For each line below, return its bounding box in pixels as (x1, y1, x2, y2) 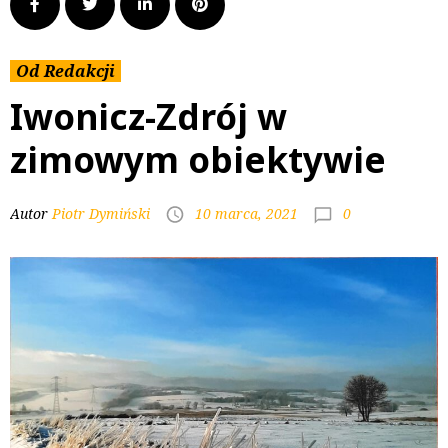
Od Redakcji (16, 60, 115, 82)
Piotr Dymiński (52, 204, 150, 224)
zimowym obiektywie (10, 136, 386, 183)
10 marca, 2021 (195, 204, 298, 224)
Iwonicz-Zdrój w (10, 93, 287, 140)
